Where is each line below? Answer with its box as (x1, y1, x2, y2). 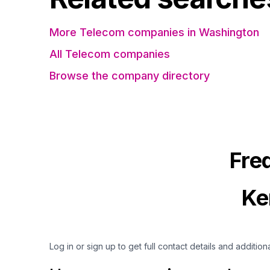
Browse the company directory (49, 69, 210, 82)
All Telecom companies (49, 48, 170, 60)
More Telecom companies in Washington (49, 26, 259, 39)
